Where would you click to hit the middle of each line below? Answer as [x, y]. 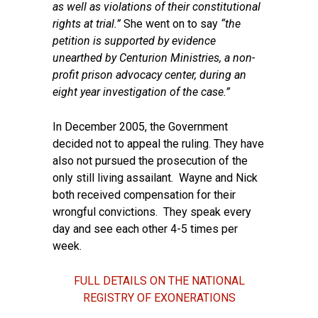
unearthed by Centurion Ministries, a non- [154, 58]
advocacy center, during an [181, 75]
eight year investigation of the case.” [143, 92]
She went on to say [172, 24]
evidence [194, 41]
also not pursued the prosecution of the [150, 161]
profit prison [84, 75]
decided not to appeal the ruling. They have [158, 144]
